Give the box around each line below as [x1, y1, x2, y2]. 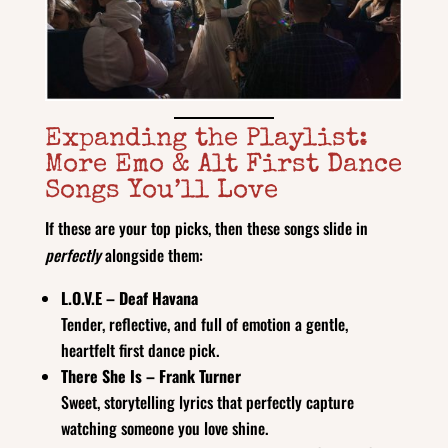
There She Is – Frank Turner [60, 364, 241, 389]
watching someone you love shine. [60, 416, 268, 441]
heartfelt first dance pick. [60, 338, 219, 363]
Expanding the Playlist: [44, 127, 368, 154]
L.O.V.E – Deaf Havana [60, 286, 198, 311]
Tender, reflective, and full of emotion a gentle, [60, 312, 348, 337]
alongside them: [100, 243, 203, 268]
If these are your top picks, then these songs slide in [44, 216, 368, 241]
